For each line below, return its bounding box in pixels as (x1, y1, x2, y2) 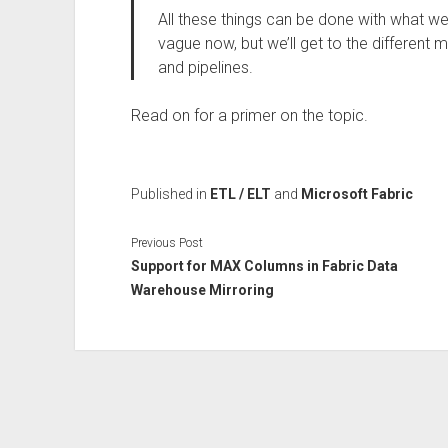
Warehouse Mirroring (130, 281, 274, 298)
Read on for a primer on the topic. (130, 106, 368, 125)
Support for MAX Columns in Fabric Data (130, 257, 398, 274)
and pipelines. (157, 58, 253, 77)
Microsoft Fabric (300, 186, 413, 202)
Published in (130, 186, 210, 202)
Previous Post (130, 235, 203, 250)
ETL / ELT (209, 186, 271, 202)
